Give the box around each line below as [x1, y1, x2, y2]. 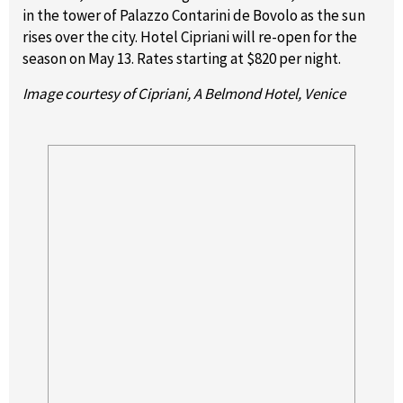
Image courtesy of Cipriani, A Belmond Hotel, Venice [22, 83, 345, 103]
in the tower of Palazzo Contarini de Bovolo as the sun [22, 4, 365, 25]
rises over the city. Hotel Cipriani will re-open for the [22, 26, 357, 47]
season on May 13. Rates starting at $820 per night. [22, 48, 341, 68]
